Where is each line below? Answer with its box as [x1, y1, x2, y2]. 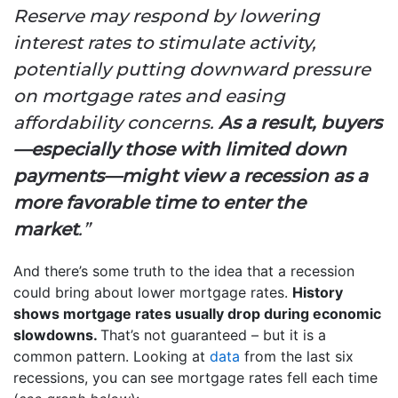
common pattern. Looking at [13, 346, 210, 365]
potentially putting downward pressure [13, 58, 370, 80]
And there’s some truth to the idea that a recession [13, 261, 354, 280]
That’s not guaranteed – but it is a [100, 325, 326, 344]
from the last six [240, 346, 354, 365]
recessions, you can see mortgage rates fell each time [13, 368, 378, 386]
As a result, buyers [219, 111, 382, 133]
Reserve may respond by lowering [13, 4, 320, 27]
